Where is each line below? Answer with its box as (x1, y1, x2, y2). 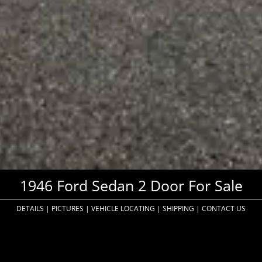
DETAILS (16, 204, 44, 214)
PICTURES (51, 204, 84, 214)
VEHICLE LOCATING (91, 204, 155, 214)
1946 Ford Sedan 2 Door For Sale (19, 175, 243, 196)
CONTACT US (202, 204, 246, 214)
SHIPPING (163, 204, 194, 214)
